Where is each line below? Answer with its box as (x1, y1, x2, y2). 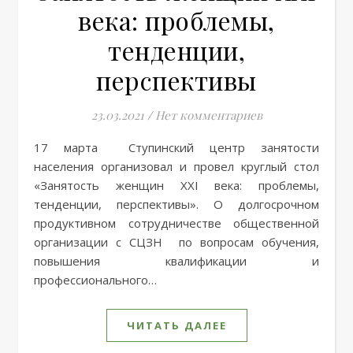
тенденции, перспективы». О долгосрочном (34, 195, 319, 212)
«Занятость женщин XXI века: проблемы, (34, 176, 319, 193)
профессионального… (34, 271, 157, 288)
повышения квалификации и (34, 252, 319, 269)
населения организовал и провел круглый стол (34, 158, 319, 174)
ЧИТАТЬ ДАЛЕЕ (126, 318, 227, 333)
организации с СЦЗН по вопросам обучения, (34, 233, 319, 250)
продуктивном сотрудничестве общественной (34, 214, 319, 231)
